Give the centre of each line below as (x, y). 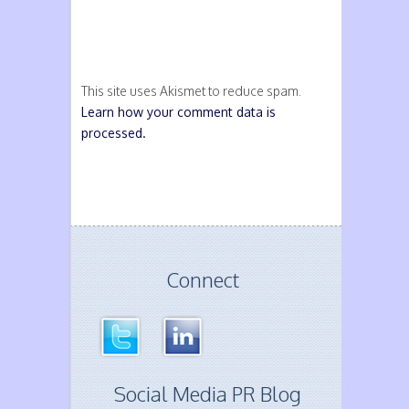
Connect (203, 279)
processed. (114, 133)
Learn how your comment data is (178, 112)
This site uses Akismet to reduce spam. (191, 91)
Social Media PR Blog (207, 393)
